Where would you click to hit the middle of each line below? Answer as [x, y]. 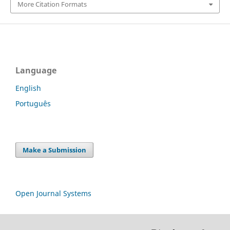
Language [36, 70]
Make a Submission [55, 150]
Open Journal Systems [53, 193]
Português [33, 103]
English [28, 88]
